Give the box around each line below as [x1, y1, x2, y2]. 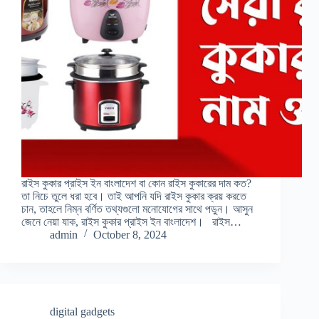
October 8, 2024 [93, 229, 167, 241]
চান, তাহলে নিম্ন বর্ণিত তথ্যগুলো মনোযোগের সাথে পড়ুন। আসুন [21, 203, 253, 216]
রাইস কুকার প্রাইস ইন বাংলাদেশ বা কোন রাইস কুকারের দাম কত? [21, 177, 251, 190]
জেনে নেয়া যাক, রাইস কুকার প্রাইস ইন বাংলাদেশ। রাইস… [21, 216, 241, 229]
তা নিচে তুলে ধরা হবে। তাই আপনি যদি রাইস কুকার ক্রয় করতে [21, 190, 246, 203]
